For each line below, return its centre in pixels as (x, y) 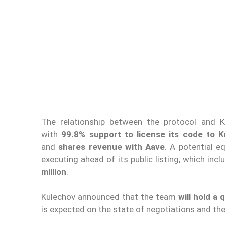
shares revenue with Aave (112, 146)
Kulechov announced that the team (110, 197)
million (54, 172)
